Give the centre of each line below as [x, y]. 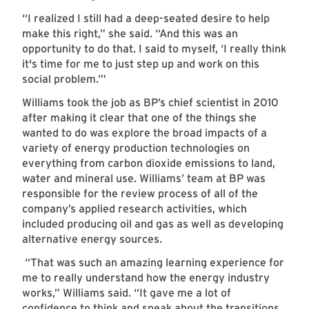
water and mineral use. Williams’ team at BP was [144, 179]
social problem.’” [66, 79]
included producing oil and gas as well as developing [153, 224]
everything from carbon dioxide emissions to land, [149, 163]
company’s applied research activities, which [134, 209]
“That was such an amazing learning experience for [153, 263]
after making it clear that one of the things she [139, 118]
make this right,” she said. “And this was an [130, 34]
